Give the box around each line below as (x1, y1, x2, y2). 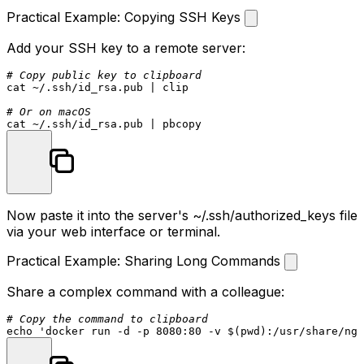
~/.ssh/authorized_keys (193, 206, 336, 223)
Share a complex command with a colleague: (6, 283, 284, 300)
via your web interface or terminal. (6, 223, 220, 240)
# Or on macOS (6, 105, 91, 118)
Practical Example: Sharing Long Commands (6, 252, 284, 269)
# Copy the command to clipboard (6, 312, 208, 325)
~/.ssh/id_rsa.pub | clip (26, 80, 188, 93)
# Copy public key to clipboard (6, 68, 201, 81)
